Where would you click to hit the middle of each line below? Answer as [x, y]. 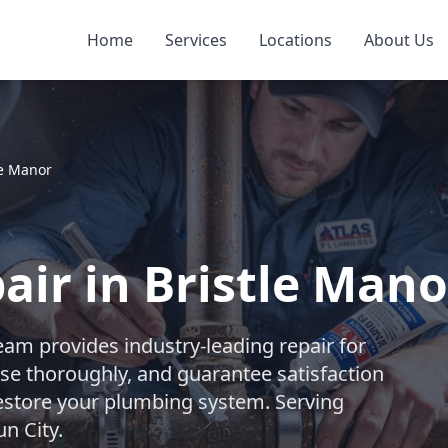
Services [195, 40]
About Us [398, 40]
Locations [295, 40]
